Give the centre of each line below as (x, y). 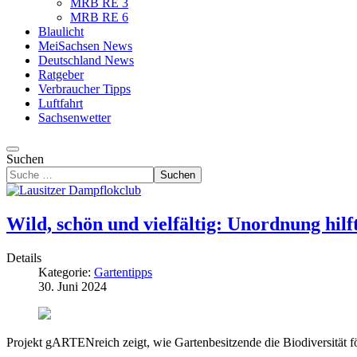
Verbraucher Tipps (84, 89)
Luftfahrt (61, 103)
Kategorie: (66, 272)
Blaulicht (61, 31)
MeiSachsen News (85, 46)
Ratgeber (61, 75)
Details (24, 257)
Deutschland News (86, 60)
